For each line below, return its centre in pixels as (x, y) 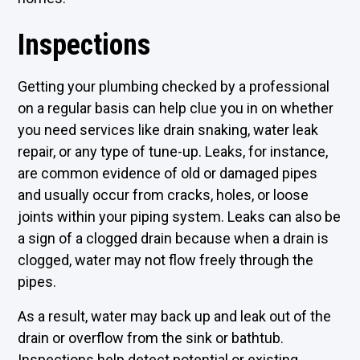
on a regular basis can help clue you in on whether (176, 108)
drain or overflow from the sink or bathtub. (151, 338)
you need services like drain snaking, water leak (168, 130)
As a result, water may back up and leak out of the (175, 316)
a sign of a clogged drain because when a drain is (174, 238)
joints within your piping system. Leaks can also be (180, 217)
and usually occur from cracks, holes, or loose (164, 195)
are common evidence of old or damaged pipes (168, 173)
